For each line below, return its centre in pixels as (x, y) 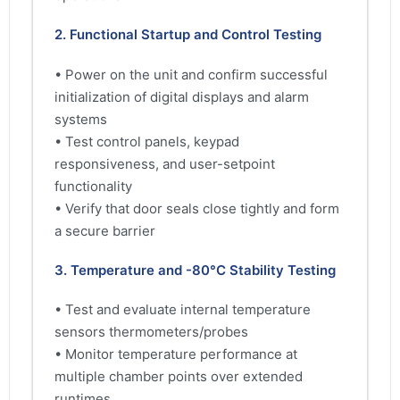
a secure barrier (105, 230)
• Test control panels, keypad (147, 141)
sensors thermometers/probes (151, 331)
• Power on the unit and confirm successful (191, 74)
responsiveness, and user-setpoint (165, 163)
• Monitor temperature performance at (176, 354)
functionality (93, 186)
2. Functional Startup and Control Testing (188, 35)
